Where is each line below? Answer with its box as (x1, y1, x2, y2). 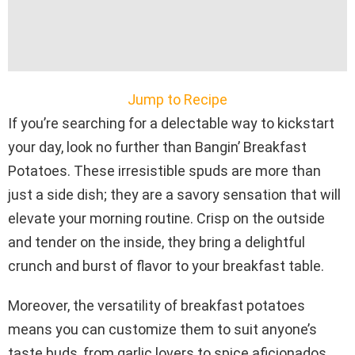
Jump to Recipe (128, 90, 227, 108)
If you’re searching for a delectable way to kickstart (8, 114, 334, 132)
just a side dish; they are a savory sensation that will (8, 185, 341, 203)
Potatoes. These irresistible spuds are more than (8, 162, 321, 179)
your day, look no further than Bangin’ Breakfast (8, 138, 307, 155)
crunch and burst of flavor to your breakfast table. (8, 257, 324, 274)
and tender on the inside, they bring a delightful (8, 233, 305, 250)
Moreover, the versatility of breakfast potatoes (8, 296, 305, 314)
